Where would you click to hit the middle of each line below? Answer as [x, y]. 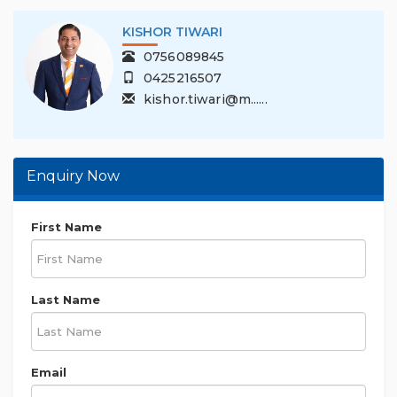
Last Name [66, 300]
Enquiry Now [73, 176]
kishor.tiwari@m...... [206, 100]
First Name [66, 227]
